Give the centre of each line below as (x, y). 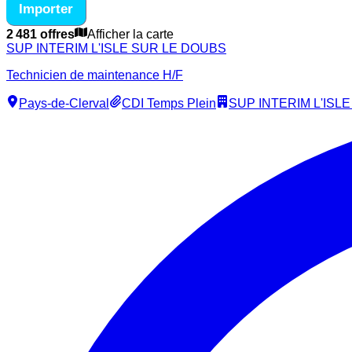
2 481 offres (40, 35)
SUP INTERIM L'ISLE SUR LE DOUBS (116, 49)
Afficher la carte (130, 35)
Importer (46, 9)
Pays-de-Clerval (64, 104)
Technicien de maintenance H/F (95, 75)
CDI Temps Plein (169, 104)
